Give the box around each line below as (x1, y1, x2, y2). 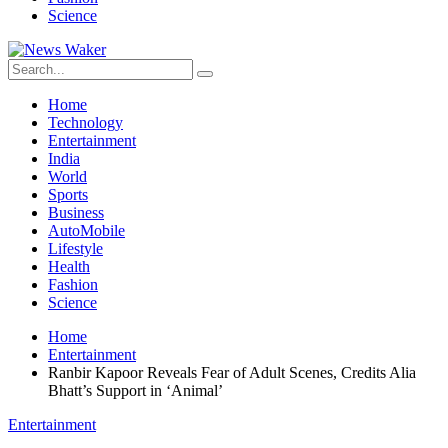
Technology (48, 114, 123, 131)
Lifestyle (48, 240, 103, 257)
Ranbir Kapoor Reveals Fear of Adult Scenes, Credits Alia (48, 364, 416, 381)
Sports (48, 186, 88, 203)
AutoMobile (48, 222, 125, 239)
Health (48, 258, 90, 275)
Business (48, 204, 104, 221)
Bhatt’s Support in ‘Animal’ (48, 382, 223, 399)
